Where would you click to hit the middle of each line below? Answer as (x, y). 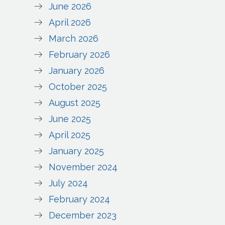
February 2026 (80, 55)
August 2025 (75, 103)
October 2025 (78, 87)
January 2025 (77, 151)
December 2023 (83, 215)
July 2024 (69, 183)
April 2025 (70, 135)
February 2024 (80, 199)
